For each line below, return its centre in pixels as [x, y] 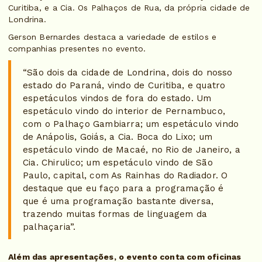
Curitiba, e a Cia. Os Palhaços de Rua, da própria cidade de [129, 8]
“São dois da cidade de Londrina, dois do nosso [128, 73]
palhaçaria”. [49, 227]
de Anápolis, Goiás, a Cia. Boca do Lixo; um [118, 137]
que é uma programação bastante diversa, [118, 201]
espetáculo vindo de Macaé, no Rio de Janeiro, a [132, 150]
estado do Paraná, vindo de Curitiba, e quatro [124, 86]
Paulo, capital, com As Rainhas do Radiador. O [125, 176]
